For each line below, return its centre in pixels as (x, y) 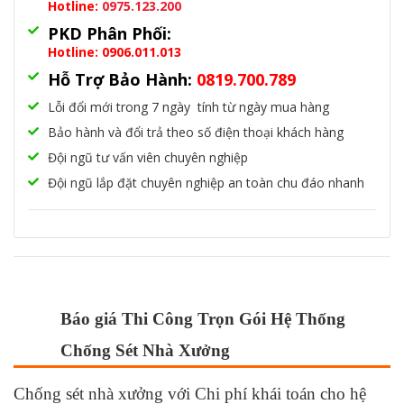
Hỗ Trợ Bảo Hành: (120, 79)
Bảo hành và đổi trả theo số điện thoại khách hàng (196, 132)
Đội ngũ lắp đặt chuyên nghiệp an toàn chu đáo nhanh (206, 182)
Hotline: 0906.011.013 (115, 51)
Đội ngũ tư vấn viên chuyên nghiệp (148, 157)
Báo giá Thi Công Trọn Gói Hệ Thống (203, 318)
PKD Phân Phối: (112, 33)
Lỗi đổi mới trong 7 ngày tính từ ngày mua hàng (188, 106)
